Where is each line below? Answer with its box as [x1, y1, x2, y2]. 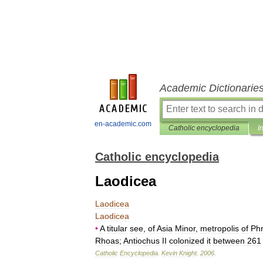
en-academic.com [95, 120, 151, 128]
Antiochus [123, 236, 160, 245]
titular [107, 224, 127, 233]
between [213, 236, 245, 245]
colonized [169, 236, 204, 245]
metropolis [200, 224, 239, 233]
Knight [179, 249, 197, 257]
